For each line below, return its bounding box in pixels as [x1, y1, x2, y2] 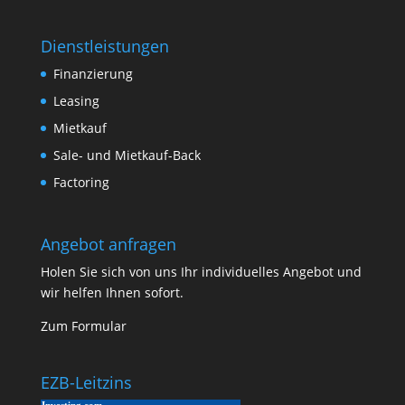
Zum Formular [40, 317, 127, 335]
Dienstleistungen [40, 35, 169, 58]
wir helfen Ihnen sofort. [40, 284, 184, 302]
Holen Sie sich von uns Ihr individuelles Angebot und [40, 263, 362, 281]
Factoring [52, 174, 109, 192]
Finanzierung [52, 65, 133, 83]
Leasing [52, 92, 99, 110]
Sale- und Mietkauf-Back [52, 146, 201, 165]
